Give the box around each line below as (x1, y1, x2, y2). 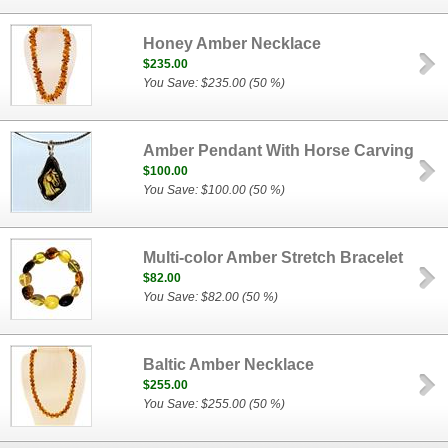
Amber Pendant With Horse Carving (143, 142, 415, 159)
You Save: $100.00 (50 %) (143, 183, 286, 197)
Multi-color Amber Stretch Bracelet (143, 249, 404, 266)
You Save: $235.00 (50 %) (143, 76, 286, 90)
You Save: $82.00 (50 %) (143, 290, 279, 304)
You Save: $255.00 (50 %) (143, 397, 286, 411)
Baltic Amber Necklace (143, 356, 315, 373)
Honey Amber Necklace (143, 35, 322, 52)
